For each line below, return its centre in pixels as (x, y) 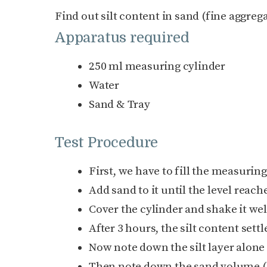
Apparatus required (122, 38)
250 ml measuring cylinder (157, 67)
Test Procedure (107, 142)
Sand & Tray (119, 105)
